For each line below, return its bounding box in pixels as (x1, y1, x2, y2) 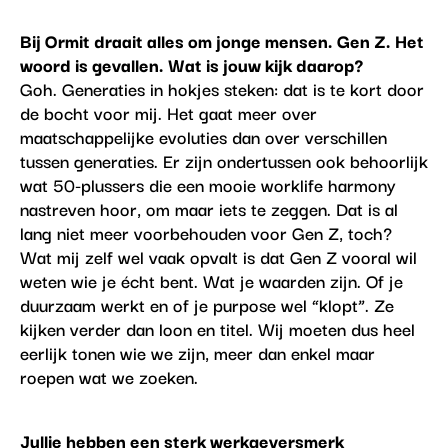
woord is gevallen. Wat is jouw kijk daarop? (19, 50, 363, 79)
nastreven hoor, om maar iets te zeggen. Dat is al (19, 194, 398, 223)
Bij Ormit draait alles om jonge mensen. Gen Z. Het (19, 26, 424, 55)
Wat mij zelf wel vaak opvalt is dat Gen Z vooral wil (19, 242, 417, 271)
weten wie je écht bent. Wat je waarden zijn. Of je (19, 266, 403, 295)
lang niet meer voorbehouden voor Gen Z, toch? (19, 218, 392, 247)
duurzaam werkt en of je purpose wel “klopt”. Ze (19, 290, 394, 319)
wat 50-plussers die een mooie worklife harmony (19, 170, 396, 199)
